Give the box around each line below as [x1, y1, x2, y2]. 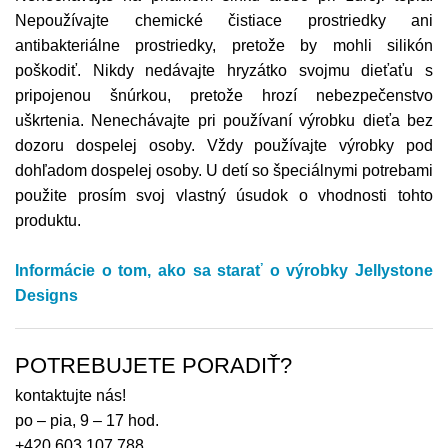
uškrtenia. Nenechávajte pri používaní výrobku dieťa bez [15, 111, 433, 129]
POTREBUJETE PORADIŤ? [15, 352, 292, 378]
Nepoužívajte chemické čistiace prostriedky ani [15, 11, 433, 29]
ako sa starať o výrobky [151, 261, 355, 279]
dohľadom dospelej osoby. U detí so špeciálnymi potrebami [15, 161, 433, 179]
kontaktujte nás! [15, 386, 126, 404]
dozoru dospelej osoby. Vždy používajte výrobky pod [15, 136, 433, 154]
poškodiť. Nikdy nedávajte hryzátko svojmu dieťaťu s [15, 61, 433, 79]
